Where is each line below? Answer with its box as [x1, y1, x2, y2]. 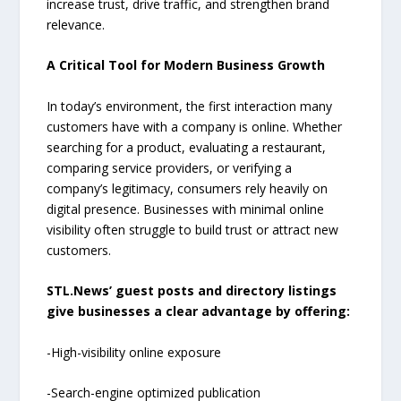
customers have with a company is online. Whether [47, 117, 343, 135]
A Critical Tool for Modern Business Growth [47, 56, 326, 74]
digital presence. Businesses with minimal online [47, 200, 325, 218]
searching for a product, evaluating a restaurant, [47, 138, 327, 156]
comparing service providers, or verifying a [47, 158, 293, 176]
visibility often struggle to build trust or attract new [47, 220, 339, 238]
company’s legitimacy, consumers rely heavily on [47, 179, 328, 197]
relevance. [47, 16, 106, 34]
